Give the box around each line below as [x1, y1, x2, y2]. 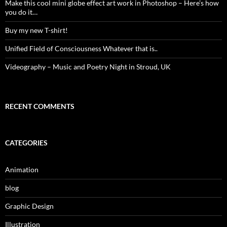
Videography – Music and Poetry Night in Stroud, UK [5, 62, 171, 71]
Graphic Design [5, 202, 54, 211]
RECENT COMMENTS [5, 102, 74, 111]
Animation [5, 165, 39, 174]
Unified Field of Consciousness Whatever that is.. [5, 44, 158, 53]
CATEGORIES [5, 138, 48, 147]
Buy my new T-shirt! [5, 26, 68, 35]
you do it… [5, 8, 37, 17]
